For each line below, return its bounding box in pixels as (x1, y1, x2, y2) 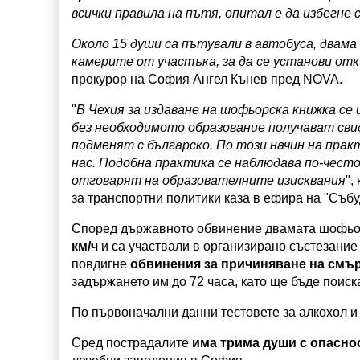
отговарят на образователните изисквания (72, 173, 346, 187)
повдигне (72, 256, 130, 271)
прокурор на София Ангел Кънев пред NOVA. (72, 72, 342, 86)
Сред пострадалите (72, 335, 192, 350)
